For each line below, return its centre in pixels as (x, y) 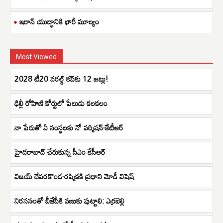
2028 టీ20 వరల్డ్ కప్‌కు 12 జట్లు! (61, 78)
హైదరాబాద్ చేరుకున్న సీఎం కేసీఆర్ (60, 152)
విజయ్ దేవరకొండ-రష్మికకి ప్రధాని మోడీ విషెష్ (74, 176)
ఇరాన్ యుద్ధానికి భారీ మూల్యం (59, 21)
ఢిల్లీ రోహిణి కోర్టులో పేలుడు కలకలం (61, 103)
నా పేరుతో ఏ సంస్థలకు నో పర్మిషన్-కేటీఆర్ (69, 127)
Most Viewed (36, 56)
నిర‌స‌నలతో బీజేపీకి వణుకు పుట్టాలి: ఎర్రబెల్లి (69, 200)
